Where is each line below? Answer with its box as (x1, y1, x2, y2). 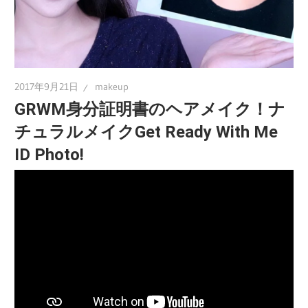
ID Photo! (14, 145, 85, 165)
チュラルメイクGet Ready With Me (14, 122, 278, 142)
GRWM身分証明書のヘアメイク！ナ (14, 100, 286, 120)
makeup (95, 80, 129, 93)
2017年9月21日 (14, 80, 79, 93)
